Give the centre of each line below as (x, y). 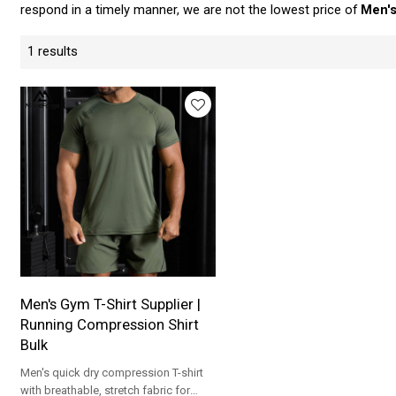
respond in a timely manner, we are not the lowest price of (191, 10)
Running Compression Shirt (110, 325)
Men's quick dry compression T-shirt (112, 373)
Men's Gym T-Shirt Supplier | (111, 305)
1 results (53, 52)
